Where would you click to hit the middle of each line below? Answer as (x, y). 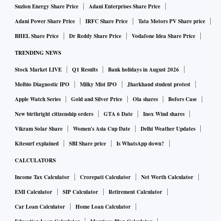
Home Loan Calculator (103, 207)
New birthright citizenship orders (54, 114)
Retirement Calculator (135, 192)
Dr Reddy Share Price (95, 36)
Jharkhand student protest (159, 85)
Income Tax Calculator (42, 177)
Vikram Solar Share (39, 129)
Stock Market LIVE (38, 70)
